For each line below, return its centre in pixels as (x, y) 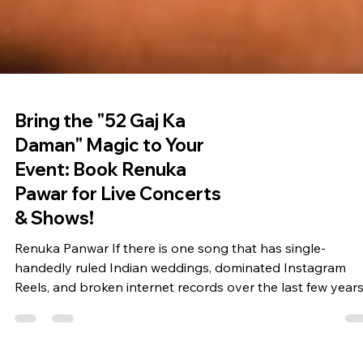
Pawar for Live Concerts (118, 337)
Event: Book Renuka (100, 312)
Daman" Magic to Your (109, 288)
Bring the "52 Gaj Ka (100, 264)
